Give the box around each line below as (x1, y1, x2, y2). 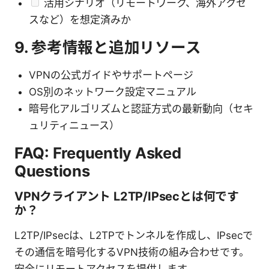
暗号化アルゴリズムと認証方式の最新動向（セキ (29, 103, 253, 115)
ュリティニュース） (29, 119, 119, 132)
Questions (14, 162, 90, 181)
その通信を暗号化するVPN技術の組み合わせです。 (14, 246, 249, 259)
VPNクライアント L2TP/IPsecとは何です (14, 189, 240, 204)
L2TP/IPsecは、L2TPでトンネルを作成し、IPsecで (14, 229, 253, 242)
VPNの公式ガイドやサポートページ (29, 69, 193, 82)
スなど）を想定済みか (29, 14, 131, 26)
